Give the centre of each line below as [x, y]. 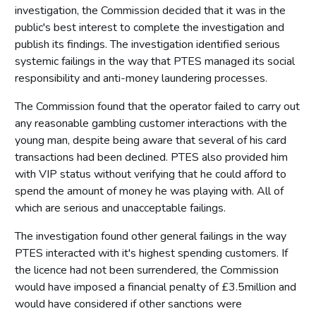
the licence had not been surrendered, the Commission [147, 270]
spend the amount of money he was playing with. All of [149, 191]
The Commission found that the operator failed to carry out [157, 106]
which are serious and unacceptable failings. [120, 208]
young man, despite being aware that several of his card [151, 140]
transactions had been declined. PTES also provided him [151, 157]
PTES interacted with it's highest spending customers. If [151, 253]
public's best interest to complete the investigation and [150, 27]
